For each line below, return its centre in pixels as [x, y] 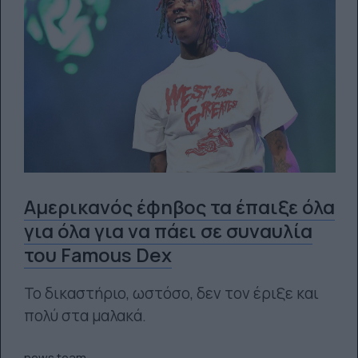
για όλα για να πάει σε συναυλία [168, 231]
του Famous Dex [97, 255]
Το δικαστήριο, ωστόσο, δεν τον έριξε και [171, 293]
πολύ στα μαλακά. [85, 316]
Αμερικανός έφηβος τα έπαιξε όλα [179, 207]
